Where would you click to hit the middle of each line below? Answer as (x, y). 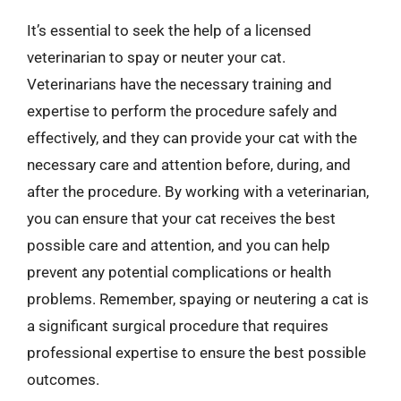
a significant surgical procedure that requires (178, 325)
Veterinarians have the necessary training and (179, 84)
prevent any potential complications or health (179, 272)
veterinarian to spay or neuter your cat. (156, 57)
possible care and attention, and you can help (179, 245)
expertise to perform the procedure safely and (182, 111)
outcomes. (63, 379)
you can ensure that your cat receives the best (181, 218)
